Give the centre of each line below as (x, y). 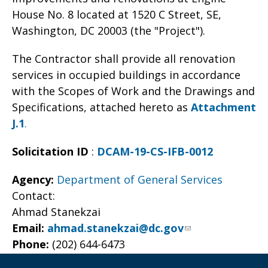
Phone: (32, 244)
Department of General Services (140, 179)
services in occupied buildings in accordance (126, 75)
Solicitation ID (50, 151)
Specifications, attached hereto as (101, 107)
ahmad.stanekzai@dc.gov (115, 228)
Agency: (34, 179)
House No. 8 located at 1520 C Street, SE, (117, 14)
